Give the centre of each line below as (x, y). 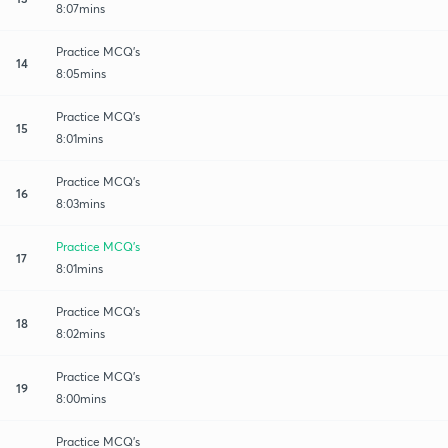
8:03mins (80, 203)
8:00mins (81, 398)
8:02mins (80, 333)
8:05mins (81, 73)
